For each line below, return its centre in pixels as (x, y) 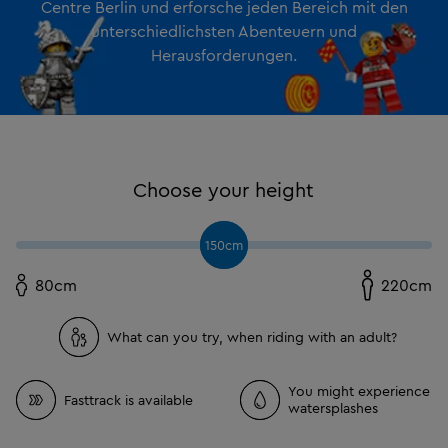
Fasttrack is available (128, 399)
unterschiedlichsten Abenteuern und (224, 31)
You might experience (358, 391)
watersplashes (332, 408)
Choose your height (224, 190)
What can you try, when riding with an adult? (251, 336)
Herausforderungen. (224, 55)
